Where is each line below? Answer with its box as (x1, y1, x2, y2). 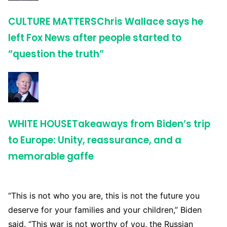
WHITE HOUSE (8, 117, 72, 131)
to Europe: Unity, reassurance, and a (8, 133, 181, 147)
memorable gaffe (8, 149, 94, 163)
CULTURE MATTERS (8, 15, 97, 29)
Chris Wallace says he (97, 15, 203, 29)
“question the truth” (8, 47, 104, 61)
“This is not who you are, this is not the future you (8, 190, 200, 201)
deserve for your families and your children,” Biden (8, 204, 202, 215)
